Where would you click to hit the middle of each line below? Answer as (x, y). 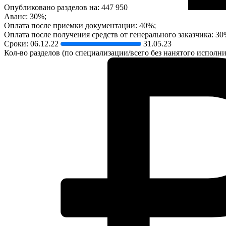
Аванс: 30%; (25, 17)
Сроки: (17, 44)
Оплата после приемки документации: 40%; (80, 26)
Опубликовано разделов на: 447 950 (67, 8)
